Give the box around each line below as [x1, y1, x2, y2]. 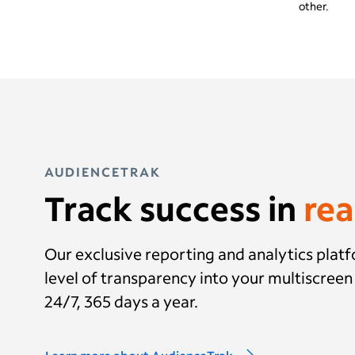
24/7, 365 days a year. [44, 291, 198, 312]
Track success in [44, 186, 303, 231]
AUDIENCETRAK [44, 163, 161, 181]
